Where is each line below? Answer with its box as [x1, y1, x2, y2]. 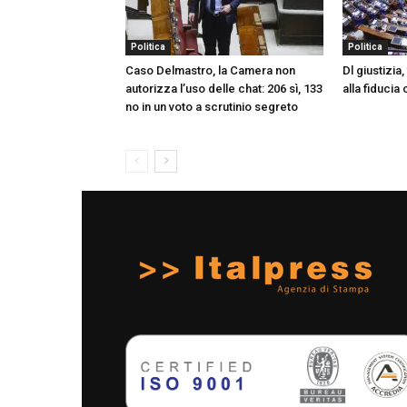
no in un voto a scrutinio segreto [125, 99, 298, 114]
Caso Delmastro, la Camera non [125, 63, 295, 77]
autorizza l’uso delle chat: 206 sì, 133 [125, 81, 323, 95]
